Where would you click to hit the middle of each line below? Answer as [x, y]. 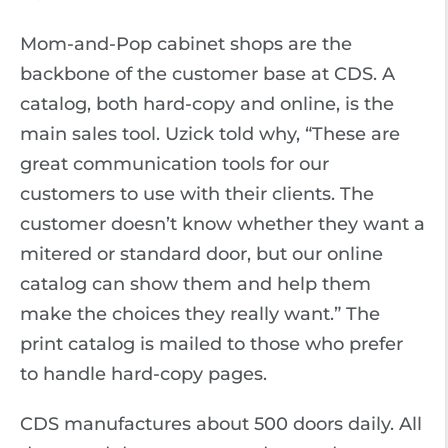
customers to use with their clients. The [197, 193]
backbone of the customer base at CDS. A [207, 73]
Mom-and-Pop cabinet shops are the [186, 43]
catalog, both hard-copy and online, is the [207, 103]
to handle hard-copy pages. [143, 373]
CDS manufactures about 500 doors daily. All [221, 423]
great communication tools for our [174, 163]
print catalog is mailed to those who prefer [211, 343]
